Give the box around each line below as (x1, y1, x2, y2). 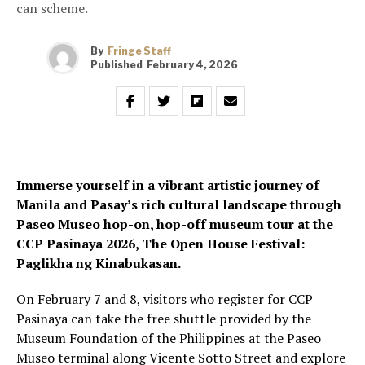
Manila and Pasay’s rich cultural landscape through (16, 196, 341, 214)
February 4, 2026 (147, 58, 238, 71)
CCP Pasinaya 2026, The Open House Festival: (16, 235, 305, 253)
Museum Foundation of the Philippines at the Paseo (16, 329, 321, 348)
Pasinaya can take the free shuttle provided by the (16, 310, 311, 328)
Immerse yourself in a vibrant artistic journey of (16, 176, 319, 195)
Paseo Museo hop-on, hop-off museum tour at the (16, 215, 333, 234)
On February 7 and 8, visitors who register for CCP (16, 290, 313, 309)
